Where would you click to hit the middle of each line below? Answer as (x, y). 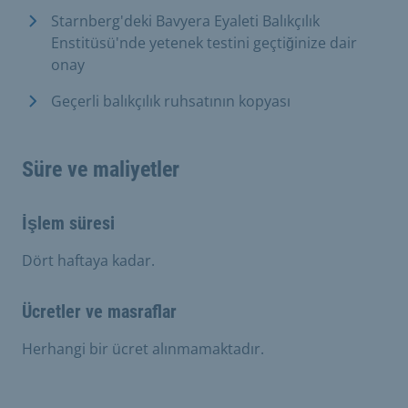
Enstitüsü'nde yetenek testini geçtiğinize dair (204, 42)
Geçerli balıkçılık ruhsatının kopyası (171, 101)
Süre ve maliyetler (101, 169)
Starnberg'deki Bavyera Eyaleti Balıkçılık (185, 20)
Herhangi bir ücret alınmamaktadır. (143, 348)
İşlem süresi (68, 223)
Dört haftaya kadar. (88, 260)
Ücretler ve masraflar (99, 311)
